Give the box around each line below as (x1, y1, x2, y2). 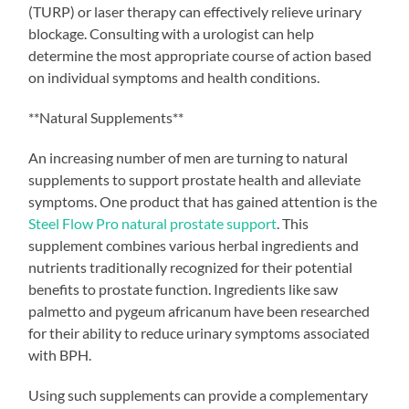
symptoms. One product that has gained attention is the (28, 192, 378, 210)
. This (277, 214, 309, 232)
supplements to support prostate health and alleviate (28, 170, 362, 188)
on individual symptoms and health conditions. (28, 68, 320, 86)
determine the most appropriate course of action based (28, 46, 372, 64)
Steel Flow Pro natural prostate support (28, 214, 278, 232)
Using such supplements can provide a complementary (28, 385, 369, 404)
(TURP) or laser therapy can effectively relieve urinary (28, 2, 362, 20)
